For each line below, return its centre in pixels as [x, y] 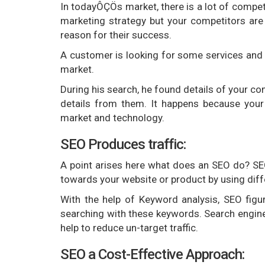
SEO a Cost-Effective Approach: [152, 254]
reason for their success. [116, 35]
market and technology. [112, 118]
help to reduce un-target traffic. [129, 228]
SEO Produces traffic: [123, 144]
